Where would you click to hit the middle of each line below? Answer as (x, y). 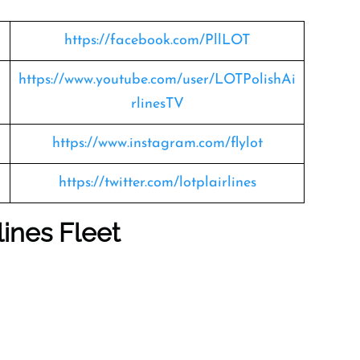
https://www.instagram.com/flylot (157, 143)
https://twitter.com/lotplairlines (157, 183)
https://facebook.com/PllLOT (157, 41)
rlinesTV (157, 104)
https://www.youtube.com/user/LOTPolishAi (157, 80)
